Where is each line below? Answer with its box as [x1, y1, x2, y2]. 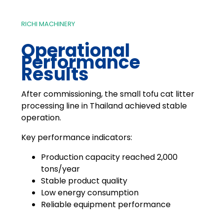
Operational [21, 38, 130, 64]
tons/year [40, 163, 80, 175]
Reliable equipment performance [40, 199, 171, 211]
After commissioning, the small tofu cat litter [21, 88, 194, 100]
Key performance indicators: [21, 132, 132, 144]
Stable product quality [40, 175, 127, 187]
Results [21, 62, 89, 87]
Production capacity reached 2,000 [40, 151, 178, 163]
